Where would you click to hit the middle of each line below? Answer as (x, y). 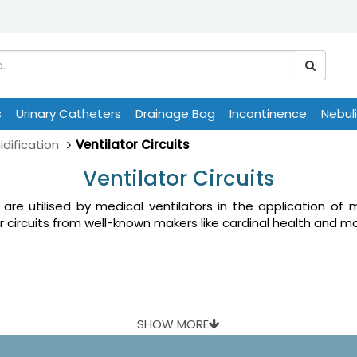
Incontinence (268, 114)
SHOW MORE (173, 324)
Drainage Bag (175, 114)
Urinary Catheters (69, 114)
